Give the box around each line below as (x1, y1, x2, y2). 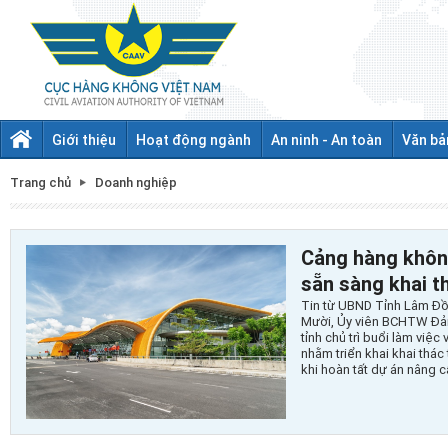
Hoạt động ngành (136, 130, 251, 149)
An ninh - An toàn (271, 130, 382, 149)
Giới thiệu (52, 130, 116, 149)
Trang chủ (10, 173, 71, 191)
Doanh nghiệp (95, 173, 177, 191)
